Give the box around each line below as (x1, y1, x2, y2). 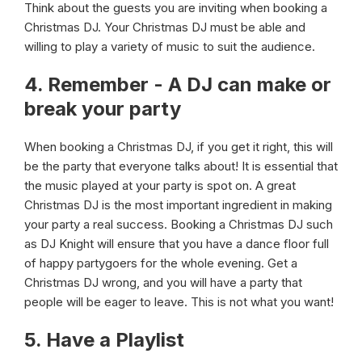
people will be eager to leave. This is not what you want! (24, 294, 334, 309)
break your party (24, 97, 181, 120)
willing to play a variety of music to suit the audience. (24, 39, 315, 54)
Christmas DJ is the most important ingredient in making (24, 197, 332, 213)
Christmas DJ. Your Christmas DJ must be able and (24, 19, 305, 35)
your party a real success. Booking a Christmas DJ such (24, 217, 333, 232)
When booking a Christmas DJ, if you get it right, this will (24, 139, 333, 154)
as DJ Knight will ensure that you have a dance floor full (24, 236, 329, 251)
